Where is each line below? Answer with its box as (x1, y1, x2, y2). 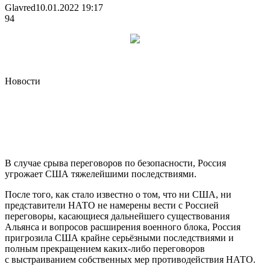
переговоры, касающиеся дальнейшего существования (5, 210, 230, 221)
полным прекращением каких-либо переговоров (5, 243, 205, 254)
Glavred (5, 2, 36, 13)
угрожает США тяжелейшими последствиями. (5, 168, 196, 179)
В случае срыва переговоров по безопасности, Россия (5, 157, 226, 168)
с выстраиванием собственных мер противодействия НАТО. (5, 254, 256, 265)
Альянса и (5, 221, 49, 232)
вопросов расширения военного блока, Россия (49, 221, 240, 232)
